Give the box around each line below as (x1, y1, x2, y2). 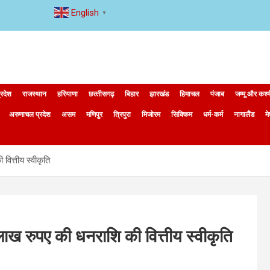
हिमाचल (180, 90, 199, 98)
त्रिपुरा (113, 110, 131, 119)
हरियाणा (57, 90, 78, 98)
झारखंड (149, 90, 169, 98)
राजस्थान (22, 90, 46, 98)
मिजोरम (142, 110, 160, 119)
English (71, 7, 99, 18)
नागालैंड (234, 110, 254, 119)
